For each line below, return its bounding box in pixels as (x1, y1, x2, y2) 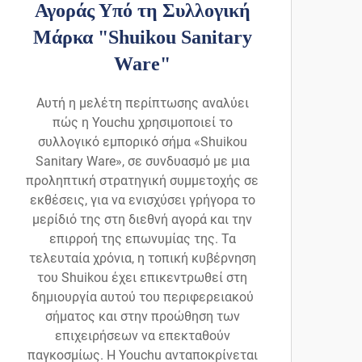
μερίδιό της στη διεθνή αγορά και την (32, 212, 252, 228)
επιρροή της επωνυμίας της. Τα (48, 231, 236, 247)
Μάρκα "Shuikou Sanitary (32, 27, 252, 48)
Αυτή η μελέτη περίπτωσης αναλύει (36, 95, 249, 112)
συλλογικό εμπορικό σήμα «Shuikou (37, 134, 247, 150)
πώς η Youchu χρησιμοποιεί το (52, 115, 233, 131)
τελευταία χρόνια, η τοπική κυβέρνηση (28, 250, 256, 267)
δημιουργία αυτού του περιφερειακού (31, 289, 254, 305)
